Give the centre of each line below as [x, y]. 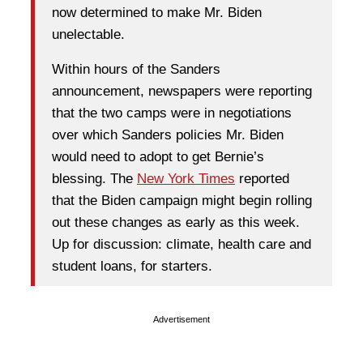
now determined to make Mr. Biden [157, 13]
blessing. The [94, 179]
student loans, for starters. [132, 267]
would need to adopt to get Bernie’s [158, 157]
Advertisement [181, 319]
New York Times [186, 179]
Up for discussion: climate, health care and [181, 245]
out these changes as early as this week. [176, 223]
